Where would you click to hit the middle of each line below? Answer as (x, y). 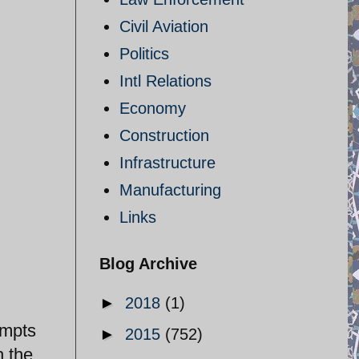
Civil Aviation (164, 26)
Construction (164, 135)
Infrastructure (167, 163)
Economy (153, 108)
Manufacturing (170, 190)
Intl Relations (165, 81)
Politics (144, 54)
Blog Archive (148, 264)
